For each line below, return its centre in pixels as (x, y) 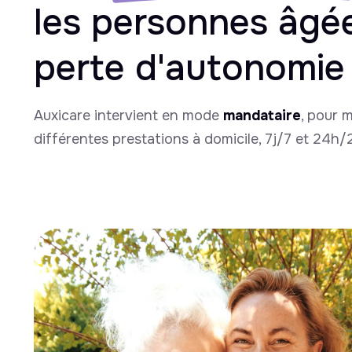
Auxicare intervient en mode (128, 115)
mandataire (262, 115)
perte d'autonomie (189, 68)
